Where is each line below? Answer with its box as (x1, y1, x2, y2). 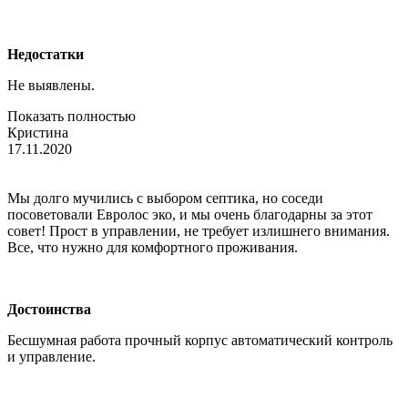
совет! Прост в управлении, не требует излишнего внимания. (7, 222, 390, 239)
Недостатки (7, 46, 84, 62)
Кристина (7, 124, 68, 140)
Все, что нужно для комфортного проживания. (7, 239, 298, 255)
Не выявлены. (7, 76, 95, 93)
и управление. (7, 348, 96, 364)
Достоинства (7, 301, 91, 317)
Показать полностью (7, 107, 136, 124)
